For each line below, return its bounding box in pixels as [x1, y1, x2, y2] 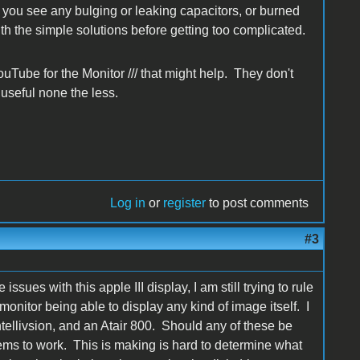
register [163, 196, 207, 211]
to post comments [206, 196, 309, 211]
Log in [110, 196, 146, 211]
